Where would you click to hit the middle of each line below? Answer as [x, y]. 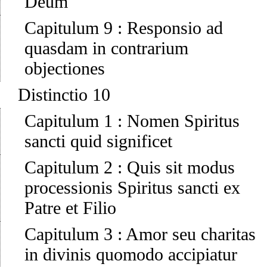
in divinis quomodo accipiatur [131, 254]
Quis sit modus [181, 167]
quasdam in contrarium [106, 48]
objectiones [65, 69]
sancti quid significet [98, 141]
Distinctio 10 [64, 95]
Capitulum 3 [69, 234]
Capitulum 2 [69, 167]
